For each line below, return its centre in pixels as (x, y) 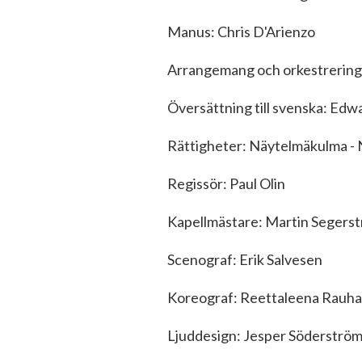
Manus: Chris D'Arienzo (241, 31)
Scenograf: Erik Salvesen (245, 259)
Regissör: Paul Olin (226, 183)
